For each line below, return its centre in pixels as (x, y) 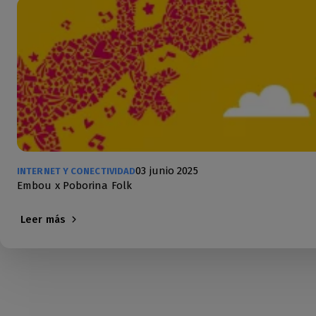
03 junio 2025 (167, 171)
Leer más (43, 219)
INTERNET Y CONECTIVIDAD (77, 171)
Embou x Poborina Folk (75, 186)
